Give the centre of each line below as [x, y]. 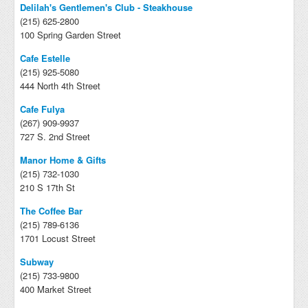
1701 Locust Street [58, 238]
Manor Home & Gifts [63, 160]
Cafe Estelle [45, 58]
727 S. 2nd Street [55, 136]
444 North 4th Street [60, 86]
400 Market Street [56, 289]
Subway [37, 262]
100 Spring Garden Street [70, 35]
